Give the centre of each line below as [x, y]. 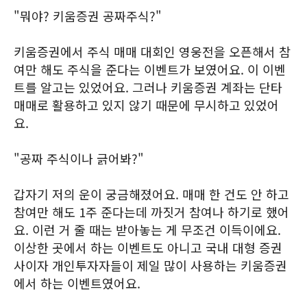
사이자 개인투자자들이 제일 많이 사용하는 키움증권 [150, 265]
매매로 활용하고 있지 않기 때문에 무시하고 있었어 [146, 105]
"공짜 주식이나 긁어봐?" [79, 158]
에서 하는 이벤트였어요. [77, 283]
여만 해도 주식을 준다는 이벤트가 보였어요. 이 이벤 [150, 69]
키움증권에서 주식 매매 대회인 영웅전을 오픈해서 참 [152, 51]
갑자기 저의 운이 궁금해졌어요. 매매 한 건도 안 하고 [151, 194]
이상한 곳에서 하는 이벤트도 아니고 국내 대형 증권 [148, 247]
